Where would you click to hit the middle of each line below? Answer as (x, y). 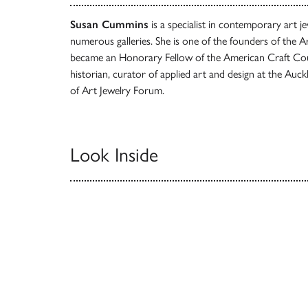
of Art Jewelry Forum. (117, 90)
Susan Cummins (109, 24)
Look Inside (114, 154)
